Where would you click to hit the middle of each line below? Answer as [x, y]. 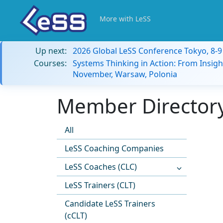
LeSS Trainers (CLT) [100, 185]
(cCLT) [76, 216]
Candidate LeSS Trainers [110, 204]
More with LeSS [125, 19]
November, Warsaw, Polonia [125, 74]
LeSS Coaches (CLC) [101, 167]
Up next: [51, 51]
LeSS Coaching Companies [114, 148]
